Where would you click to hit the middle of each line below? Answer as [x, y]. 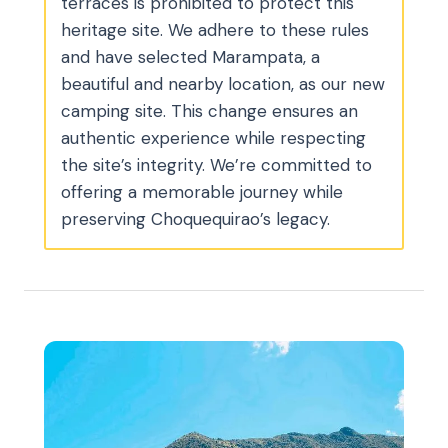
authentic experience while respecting [213, 137]
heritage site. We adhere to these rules [215, 29]
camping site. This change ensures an [209, 110]
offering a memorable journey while [202, 191]
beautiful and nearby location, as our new [223, 83]
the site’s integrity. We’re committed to [216, 164]
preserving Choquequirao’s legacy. [195, 218]
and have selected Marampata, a [190, 56]
